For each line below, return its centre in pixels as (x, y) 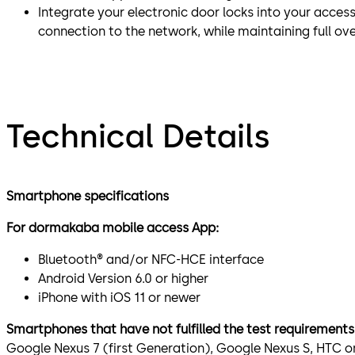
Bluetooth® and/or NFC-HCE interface (151, 260)
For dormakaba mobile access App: (113, 228)
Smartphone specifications (88, 197)
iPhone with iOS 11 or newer (119, 298)
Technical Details (138, 137)
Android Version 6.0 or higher (123, 279)
